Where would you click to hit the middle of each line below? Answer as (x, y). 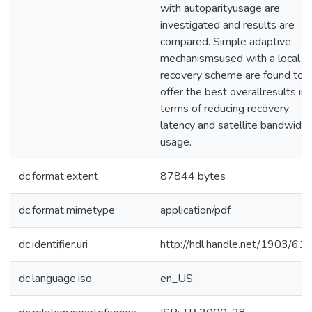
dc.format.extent (58, 176)
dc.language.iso (55, 279)
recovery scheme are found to (232, 75)
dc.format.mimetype (67, 210)
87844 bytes (193, 176)
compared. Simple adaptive (226, 42)
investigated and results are (227, 25)
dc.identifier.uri (53, 244)
